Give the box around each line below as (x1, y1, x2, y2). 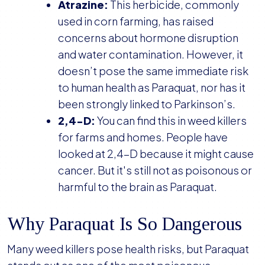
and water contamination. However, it (58, 47, 243, 62)
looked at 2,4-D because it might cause (58, 147, 254, 161)
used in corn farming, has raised (58, 14, 214, 28)
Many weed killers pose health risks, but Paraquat (7, 242, 249, 256)
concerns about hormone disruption (58, 31, 238, 45)
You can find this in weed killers (97, 114, 247, 128)
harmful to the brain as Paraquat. (58, 180, 217, 194)
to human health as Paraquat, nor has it (58, 80, 245, 95)
